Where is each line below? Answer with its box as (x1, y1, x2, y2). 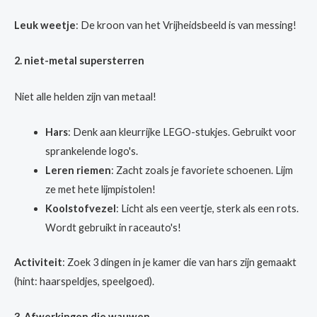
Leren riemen (45, 164, 111, 176)
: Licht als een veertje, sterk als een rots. (115, 202, 299, 214)
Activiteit (14, 255, 62, 268)
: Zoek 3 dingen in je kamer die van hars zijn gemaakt (62, 255, 296, 268)
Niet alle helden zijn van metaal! (14, 90, 156, 103)
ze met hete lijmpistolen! (45, 183, 156, 195)
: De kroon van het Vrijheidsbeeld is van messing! (76, 18, 296, 31)
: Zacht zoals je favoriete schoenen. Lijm (110, 164, 293, 176)
